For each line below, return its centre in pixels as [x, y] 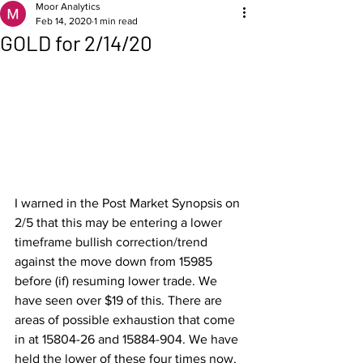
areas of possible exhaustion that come [126, 319]
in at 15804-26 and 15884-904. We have [128, 339]
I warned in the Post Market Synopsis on [129, 203]
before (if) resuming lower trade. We [117, 280]
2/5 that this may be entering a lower [120, 222]
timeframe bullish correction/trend [113, 241]
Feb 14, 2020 [64, 21]
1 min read [116, 21]
